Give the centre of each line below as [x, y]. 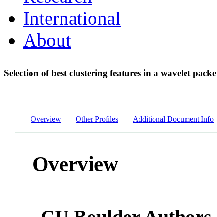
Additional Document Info [173, 119]
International [72, 18]
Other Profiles [97, 119]
